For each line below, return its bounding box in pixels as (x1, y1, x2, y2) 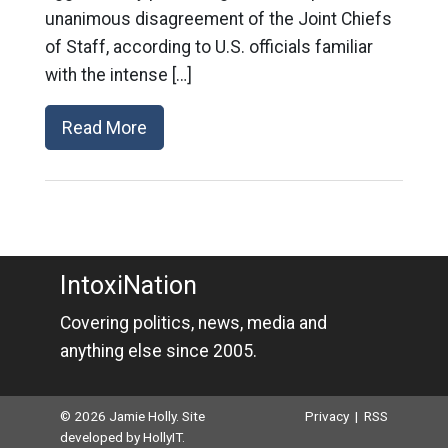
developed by (59, 429, 143, 445)
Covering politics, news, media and (59, 313, 327, 333)
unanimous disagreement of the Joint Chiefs (44, 9, 392, 29)
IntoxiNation (59, 271, 197, 300)
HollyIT (142, 429, 182, 445)
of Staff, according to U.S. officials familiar (44, 37, 373, 57)
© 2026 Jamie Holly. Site (59, 408, 205, 424)
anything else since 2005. (59, 341, 257, 361)
